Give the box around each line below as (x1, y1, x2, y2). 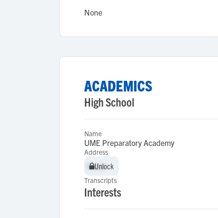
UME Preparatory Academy (84, 138, 174, 147)
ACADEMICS (84, 76, 152, 94)
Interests (84, 184, 121, 199)
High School (84, 94, 134, 109)
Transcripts (84, 176, 117, 184)
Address (84, 147, 108, 156)
